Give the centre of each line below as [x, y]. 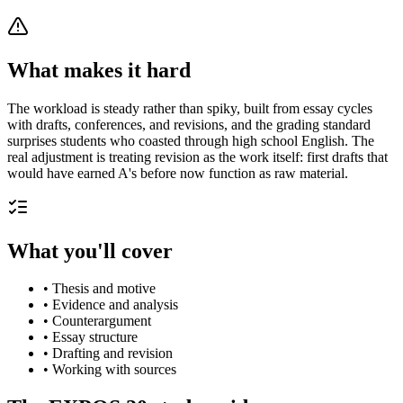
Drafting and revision [112, 354]
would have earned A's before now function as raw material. [178, 173]
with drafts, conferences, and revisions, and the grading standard [189, 124]
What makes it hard [99, 70]
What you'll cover [90, 251]
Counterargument [102, 321]
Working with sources [114, 370]
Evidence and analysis [115, 305]
